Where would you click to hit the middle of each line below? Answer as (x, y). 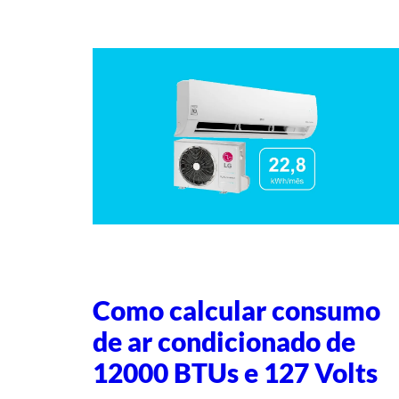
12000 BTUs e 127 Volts (235, 373)
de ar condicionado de (224, 342)
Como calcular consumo (236, 311)
